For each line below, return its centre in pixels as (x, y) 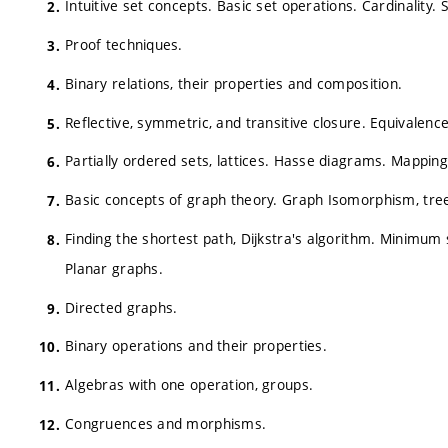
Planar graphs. (114, 268)
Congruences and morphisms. (166, 423)
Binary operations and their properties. (196, 346)
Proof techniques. (124, 44)
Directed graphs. (121, 307)
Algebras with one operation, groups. (189, 384)
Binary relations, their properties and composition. (234, 83)
